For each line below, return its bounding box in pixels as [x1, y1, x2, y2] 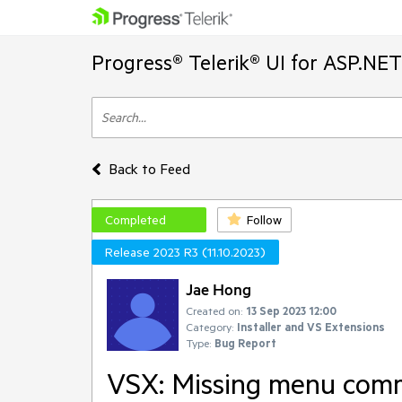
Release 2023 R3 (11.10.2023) [105, 244, 266, 260]
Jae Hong [186, 279, 251, 299]
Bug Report [214, 336, 276, 350]
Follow [247, 212, 282, 228]
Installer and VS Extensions [237, 319, 385, 334]
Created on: [186, 303, 242, 318]
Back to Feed [108, 160, 190, 178]
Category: [186, 319, 233, 334]
